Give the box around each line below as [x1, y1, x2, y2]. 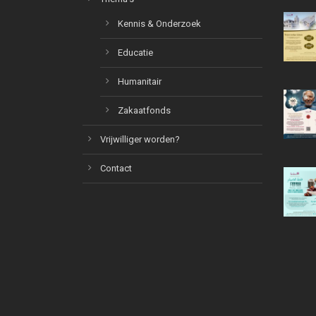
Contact [100, 163, 132, 174]
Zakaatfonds [118, 105, 171, 116]
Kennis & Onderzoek [118, 18, 201, 30]
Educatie [118, 47, 153, 59]
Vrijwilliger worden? [100, 134, 180, 145]
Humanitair [118, 76, 162, 87]
